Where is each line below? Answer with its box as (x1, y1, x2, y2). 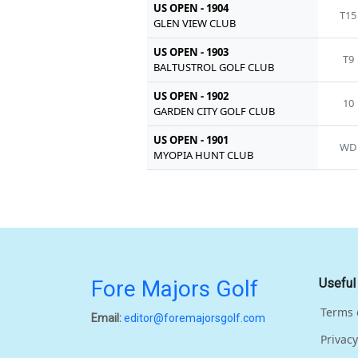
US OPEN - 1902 (153, 89, 229, 104)
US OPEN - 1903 (153, 45, 229, 60)
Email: (91, 312, 121, 325)
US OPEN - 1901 (153, 133, 229, 148)
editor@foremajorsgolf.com (124, 312, 265, 325)
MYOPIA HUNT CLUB (153, 148, 254, 163)
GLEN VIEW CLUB (153, 16, 237, 31)
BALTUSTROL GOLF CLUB (153, 60, 275, 75)
